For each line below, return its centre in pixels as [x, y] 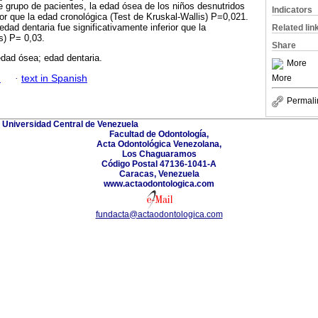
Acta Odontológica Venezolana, [159, 144]
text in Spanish [54, 78]
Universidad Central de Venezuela [70, 124]
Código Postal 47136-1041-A [159, 164]
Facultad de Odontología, [159, 134]
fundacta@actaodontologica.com [159, 214]
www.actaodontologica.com [159, 183]
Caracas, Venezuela [159, 174]
